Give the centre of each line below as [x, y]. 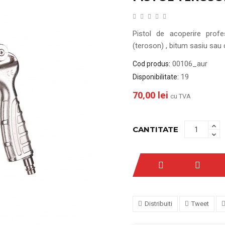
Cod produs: [151, 64]
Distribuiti [158, 204]
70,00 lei [150, 95]
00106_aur [190, 64]
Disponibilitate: [156, 77]
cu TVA [181, 96]
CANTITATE [155, 130]
